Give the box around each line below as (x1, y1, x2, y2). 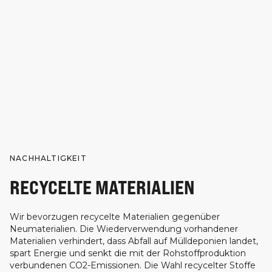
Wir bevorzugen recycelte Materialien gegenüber (10, 211, 220, 223)
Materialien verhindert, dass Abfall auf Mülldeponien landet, (10, 236, 258, 247)
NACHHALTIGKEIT (10, 154, 87, 163)
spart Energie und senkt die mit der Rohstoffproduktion (10, 248, 246, 259)
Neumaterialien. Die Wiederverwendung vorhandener (10, 223, 238, 235)
